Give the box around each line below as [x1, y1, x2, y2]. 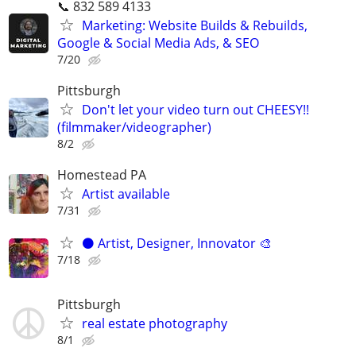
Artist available [82, 185, 170, 203]
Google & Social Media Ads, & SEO [57, 33, 259, 52]
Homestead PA [57, 166, 146, 184]
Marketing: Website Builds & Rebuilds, [82, 16, 308, 34]
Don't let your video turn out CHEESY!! [82, 100, 309, 118]
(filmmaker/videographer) [57, 118, 211, 136]
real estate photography [82, 315, 227, 333]
